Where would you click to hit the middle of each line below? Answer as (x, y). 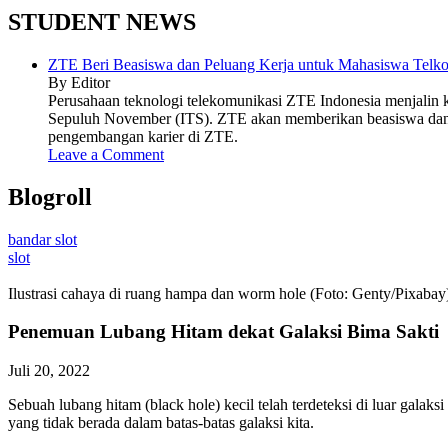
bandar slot (42, 239)
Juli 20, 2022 (49, 371)
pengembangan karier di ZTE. (143, 136)
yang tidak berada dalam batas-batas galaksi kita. (161, 423)
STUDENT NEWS (102, 21)
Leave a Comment (106, 154)
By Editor (79, 82)
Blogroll (50, 196)
